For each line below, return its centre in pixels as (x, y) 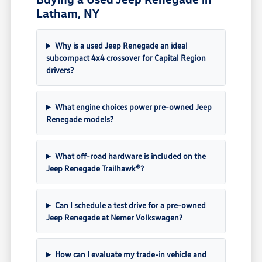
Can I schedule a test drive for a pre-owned (130, 205)
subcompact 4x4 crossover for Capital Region (126, 58)
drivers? (60, 70)
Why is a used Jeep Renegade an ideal (121, 46)
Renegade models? (80, 119)
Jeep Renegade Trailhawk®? (95, 168)
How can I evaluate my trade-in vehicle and (130, 254)
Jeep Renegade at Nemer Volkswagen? (115, 218)
